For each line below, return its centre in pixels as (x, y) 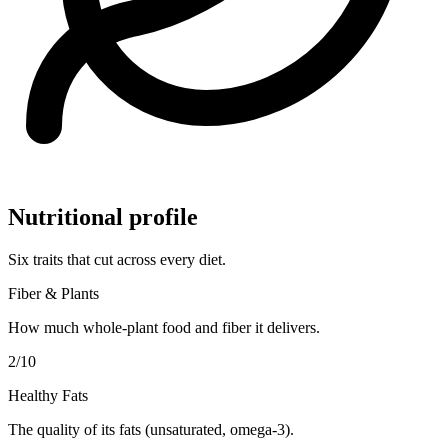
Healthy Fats (48, 395)
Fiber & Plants (53, 293)
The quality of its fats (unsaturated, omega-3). (151, 429)
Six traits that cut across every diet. (117, 259)
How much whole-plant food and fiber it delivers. (164, 327)
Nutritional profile (103, 216)
